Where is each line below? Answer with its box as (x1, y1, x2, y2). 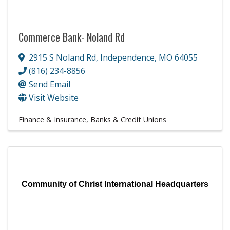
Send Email (29, 78, 70, 90)
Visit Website (29, 91, 79, 103)
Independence (100, 51, 155, 63)
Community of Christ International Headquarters (22, 179, 208, 188)
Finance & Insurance (18, 114, 86, 124)
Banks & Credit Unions (90, 114, 166, 124)
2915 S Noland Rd (29, 51, 96, 63)
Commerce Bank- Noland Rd (18, 29, 125, 45)
